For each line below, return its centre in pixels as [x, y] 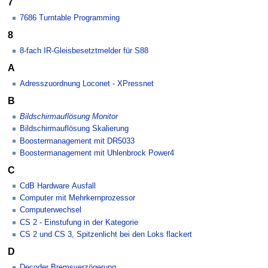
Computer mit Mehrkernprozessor [77, 198]
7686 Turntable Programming [70, 18]
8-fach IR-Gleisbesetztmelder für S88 [84, 51]
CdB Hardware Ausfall [58, 186]
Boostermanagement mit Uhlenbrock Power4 [97, 153]
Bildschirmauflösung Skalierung [74, 129]
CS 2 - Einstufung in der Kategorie [79, 222]
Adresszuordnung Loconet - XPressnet [87, 84]
